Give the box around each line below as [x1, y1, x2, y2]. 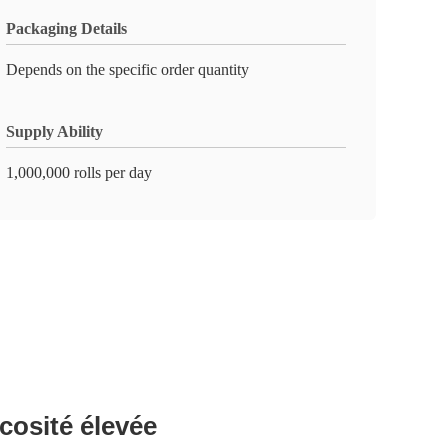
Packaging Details [6, 20, 127, 37]
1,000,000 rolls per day [6, 164, 152, 181]
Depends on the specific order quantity [6, 61, 249, 78]
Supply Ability [6, 123, 103, 140]
